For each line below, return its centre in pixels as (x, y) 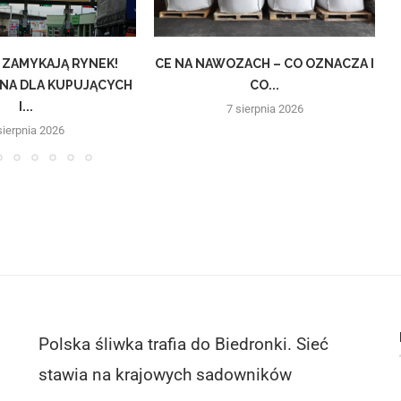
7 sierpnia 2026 (264, 109)
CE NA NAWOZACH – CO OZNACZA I (265, 64)
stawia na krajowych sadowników (165, 374)
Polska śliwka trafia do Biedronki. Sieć (183, 344)
